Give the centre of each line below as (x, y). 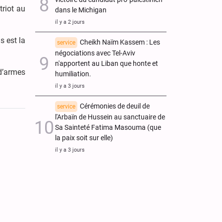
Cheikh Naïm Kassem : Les (120, 42)
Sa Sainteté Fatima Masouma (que (108, 127)
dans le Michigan (81, 10)
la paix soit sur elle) (84, 138)
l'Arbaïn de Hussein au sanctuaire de (110, 117)
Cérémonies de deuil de (115, 106)
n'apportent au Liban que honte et (107, 63)
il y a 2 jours (70, 22)
